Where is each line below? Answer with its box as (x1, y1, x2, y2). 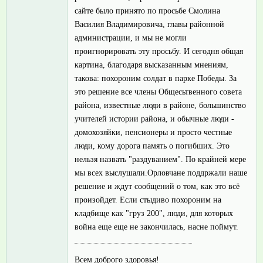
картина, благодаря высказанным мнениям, (75, 60, 228, 69)
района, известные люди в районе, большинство (75, 100, 246, 110)
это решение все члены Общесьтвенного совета (75, 87, 242, 96)
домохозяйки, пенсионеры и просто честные (75, 127, 232, 137)
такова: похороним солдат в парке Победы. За (75, 73, 237, 83)
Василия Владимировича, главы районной (75, 19, 224, 29)
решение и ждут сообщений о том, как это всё (75, 181, 240, 191)
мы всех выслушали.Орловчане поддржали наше (75, 168, 247, 177)
